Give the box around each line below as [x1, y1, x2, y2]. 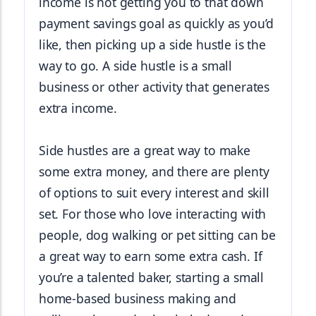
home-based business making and [39, 290, 236, 307]
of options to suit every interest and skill [39, 184, 269, 201]
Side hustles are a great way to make [39, 142, 250, 159]
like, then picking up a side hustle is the [39, 36, 266, 53]
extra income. [39, 99, 117, 116]
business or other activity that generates [39, 78, 270, 95]
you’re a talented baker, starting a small [39, 269, 265, 286]
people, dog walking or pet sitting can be [39, 226, 276, 243]
